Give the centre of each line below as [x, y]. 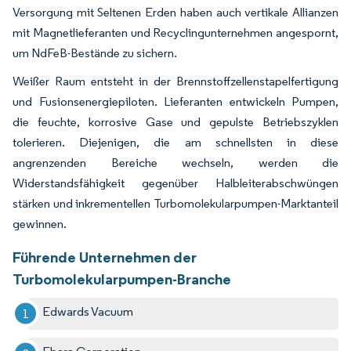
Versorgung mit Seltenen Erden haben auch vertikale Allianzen [175, 12]
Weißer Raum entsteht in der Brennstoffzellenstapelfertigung [175, 81]
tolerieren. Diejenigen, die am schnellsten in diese [175, 142]
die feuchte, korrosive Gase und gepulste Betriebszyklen [175, 121]
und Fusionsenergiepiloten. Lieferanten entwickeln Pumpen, [175, 101]
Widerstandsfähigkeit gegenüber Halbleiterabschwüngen [175, 183]
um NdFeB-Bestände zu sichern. [95, 52]
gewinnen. [40, 223]
